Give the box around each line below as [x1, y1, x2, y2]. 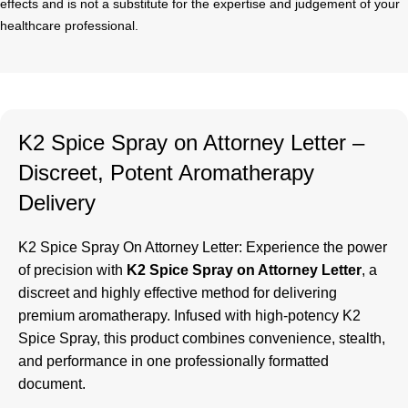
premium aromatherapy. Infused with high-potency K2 [18, 308, 361, 324]
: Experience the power [239, 240, 387, 256]
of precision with [18, 262, 127, 279]
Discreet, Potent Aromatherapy [18, 160, 314, 186]
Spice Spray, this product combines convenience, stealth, [18, 331, 385, 347]
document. [18, 376, 86, 393]
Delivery [18, 190, 96, 216]
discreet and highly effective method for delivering [18, 285, 337, 301]
